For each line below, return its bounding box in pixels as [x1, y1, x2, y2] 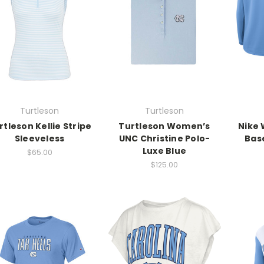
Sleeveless [14, 133, 65, 145]
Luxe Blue [142, 145, 187, 157]
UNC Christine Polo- [118, 133, 210, 145]
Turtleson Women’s [118, 120, 210, 133]
